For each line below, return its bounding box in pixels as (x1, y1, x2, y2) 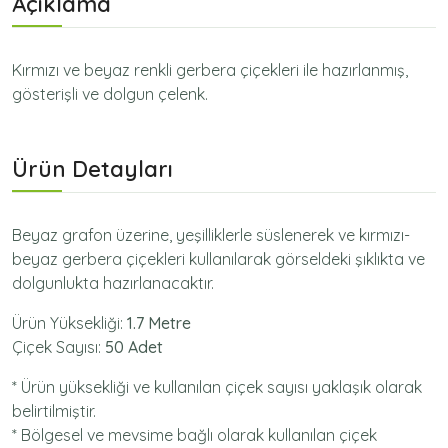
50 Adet (105, 336, 163, 357)
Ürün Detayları (12, 154, 173, 183)
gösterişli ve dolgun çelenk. (12, 83, 208, 104)
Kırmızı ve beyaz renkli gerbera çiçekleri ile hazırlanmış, (12, 59, 408, 80)
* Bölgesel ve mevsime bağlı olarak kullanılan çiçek (12, 424, 377, 445)
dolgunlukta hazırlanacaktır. (12, 272, 214, 293)
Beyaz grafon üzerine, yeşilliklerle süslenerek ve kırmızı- (12, 224, 410, 245)
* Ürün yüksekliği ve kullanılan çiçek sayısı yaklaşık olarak (12, 376, 422, 397)
